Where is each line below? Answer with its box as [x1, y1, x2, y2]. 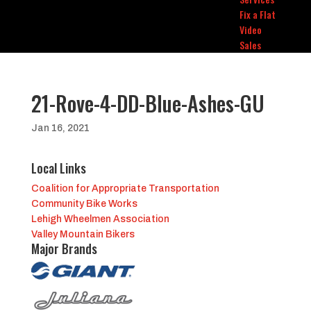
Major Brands [31, 239, 97, 258]
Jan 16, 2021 [31, 123, 90, 133]
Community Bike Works [31, 199, 137, 209]
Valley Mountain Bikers [31, 229, 135, 239]
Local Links [31, 159, 86, 177]
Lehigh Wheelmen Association [31, 214, 169, 224]
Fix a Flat [239, 7, 276, 22]
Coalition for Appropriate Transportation [31, 183, 219, 194]
